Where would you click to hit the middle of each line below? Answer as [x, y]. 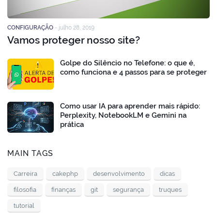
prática [72, 124]
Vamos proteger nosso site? [74, 40]
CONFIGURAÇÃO [30, 27]
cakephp [65, 173]
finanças [63, 189]
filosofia [25, 189]
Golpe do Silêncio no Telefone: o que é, [127, 63]
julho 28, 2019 [77, 27]
